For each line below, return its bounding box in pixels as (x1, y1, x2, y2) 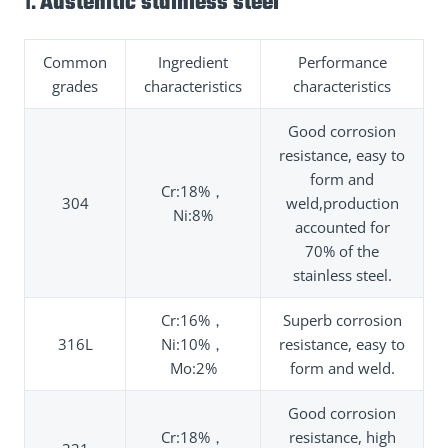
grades (52, 75, 98, 96)
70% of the (305, 240, 379, 261)
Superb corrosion (282, 309, 402, 330)
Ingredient (158, 51, 228, 72)
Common (43, 51, 107, 72)
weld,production (285, 192, 399, 213)
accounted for (294, 216, 390, 237)
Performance (297, 51, 387, 72)
